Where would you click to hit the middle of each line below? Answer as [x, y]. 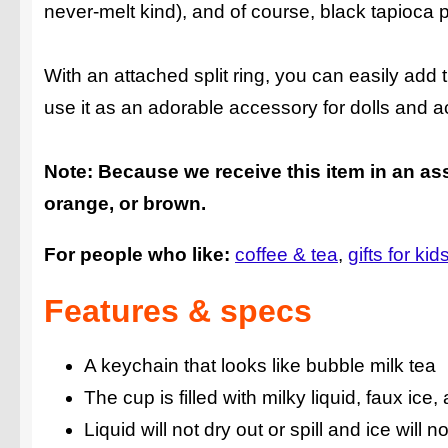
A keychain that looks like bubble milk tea [260, 366]
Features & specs [178, 310]
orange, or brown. [125, 203]
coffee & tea [286, 255]
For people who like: [137, 255]
